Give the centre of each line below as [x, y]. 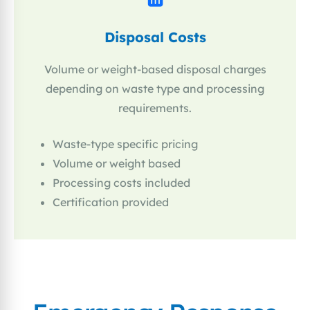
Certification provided [111, 202]
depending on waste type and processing [155, 89]
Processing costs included [121, 183]
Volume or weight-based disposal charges [155, 70]
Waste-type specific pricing [125, 144]
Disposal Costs [155, 37]
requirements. [155, 108]
